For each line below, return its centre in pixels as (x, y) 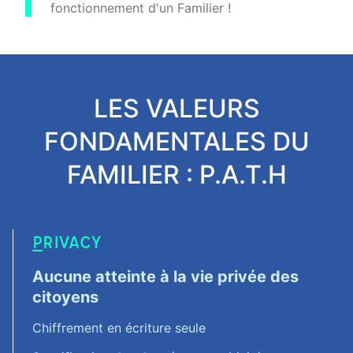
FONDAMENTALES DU (176, 141)
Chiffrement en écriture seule (119, 328)
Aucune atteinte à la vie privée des (165, 277)
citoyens (65, 297)
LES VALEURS (176, 108)
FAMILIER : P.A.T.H (176, 175)
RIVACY (72, 242)
